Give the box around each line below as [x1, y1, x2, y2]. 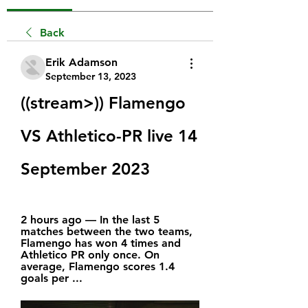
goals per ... [21, 271, 82, 285]
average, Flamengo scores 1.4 [21, 259, 175, 273]
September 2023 [21, 158, 150, 179]
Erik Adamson [45, 55, 118, 69]
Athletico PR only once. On [21, 247, 159, 261]
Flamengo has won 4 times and [21, 236, 181, 250]
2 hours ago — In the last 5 [21, 212, 159, 226]
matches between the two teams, [21, 224, 192, 238]
